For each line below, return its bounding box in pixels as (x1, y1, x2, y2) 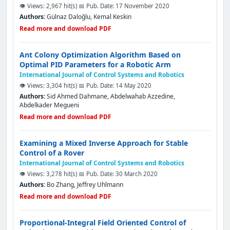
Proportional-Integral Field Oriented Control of (20, 218, 186, 227)
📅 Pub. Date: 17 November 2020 (79, 2, 169, 10)
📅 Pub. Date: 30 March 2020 (79, 170, 158, 178)
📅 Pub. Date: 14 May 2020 (79, 82, 151, 89)
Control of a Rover (20, 148, 84, 158)
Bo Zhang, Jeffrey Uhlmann (45, 180, 123, 189)
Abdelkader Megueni (20, 101, 79, 109)
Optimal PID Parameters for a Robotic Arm (20, 60, 171, 69)
